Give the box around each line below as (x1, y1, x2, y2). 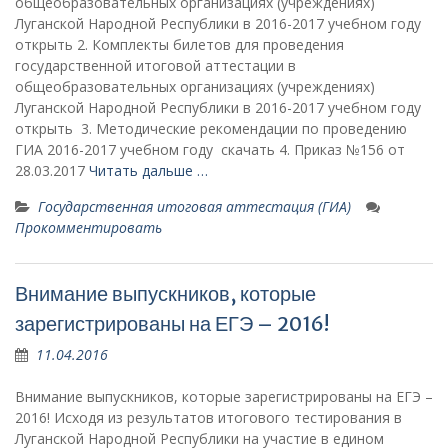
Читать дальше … (89, 161, 208, 180)
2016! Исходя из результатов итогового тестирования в (15, 408, 402, 427)
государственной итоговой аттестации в (15, 56, 296, 75)
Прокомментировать (15, 218, 162, 237)
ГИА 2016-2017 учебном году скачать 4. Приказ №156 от (15, 140, 405, 159)
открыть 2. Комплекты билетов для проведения (15, 35, 344, 54)
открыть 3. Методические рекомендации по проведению (15, 119, 407, 138)
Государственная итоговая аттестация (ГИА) (38, 197, 351, 216)
